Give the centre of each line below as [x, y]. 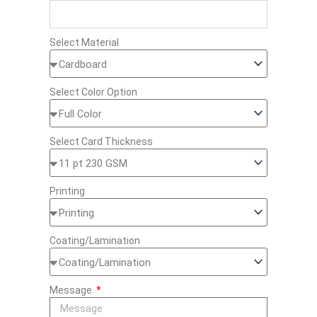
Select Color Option [93, 92]
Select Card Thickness [101, 142]
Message [72, 290]
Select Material [84, 43]
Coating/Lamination [95, 241]
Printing [67, 191]
